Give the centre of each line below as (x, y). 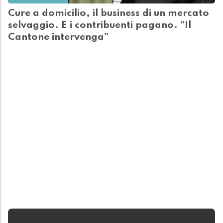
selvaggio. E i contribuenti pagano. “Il (100, 26)
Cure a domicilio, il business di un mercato (109, 14)
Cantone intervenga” (58, 38)
